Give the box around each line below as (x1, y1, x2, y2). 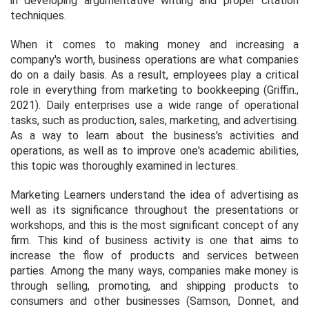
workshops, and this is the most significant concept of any (10, 218, 299, 232)
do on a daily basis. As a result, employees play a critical (10, 68, 299, 81)
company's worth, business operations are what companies (10, 52, 299, 66)
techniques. (10, 8, 66, 22)
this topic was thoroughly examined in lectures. (10, 159, 238, 172)
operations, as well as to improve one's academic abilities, (10, 143, 299, 157)
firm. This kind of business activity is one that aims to (10, 233, 299, 247)
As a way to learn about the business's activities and (10, 128, 299, 142)
